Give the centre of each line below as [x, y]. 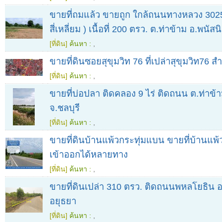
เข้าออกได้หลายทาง [89, 155]
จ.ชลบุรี [65, 108]
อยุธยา [63, 201]
